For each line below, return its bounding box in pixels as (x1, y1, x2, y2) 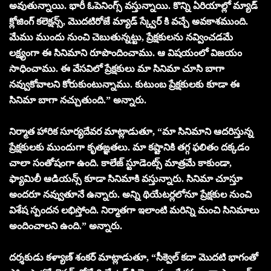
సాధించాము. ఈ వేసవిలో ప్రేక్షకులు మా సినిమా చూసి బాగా (9, 63, 224, 74)
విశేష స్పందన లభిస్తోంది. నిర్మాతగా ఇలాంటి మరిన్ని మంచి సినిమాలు (9, 204, 260, 215)
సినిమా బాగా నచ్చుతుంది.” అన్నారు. (9, 94, 146, 105)
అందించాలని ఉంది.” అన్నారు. (9, 220, 122, 231)
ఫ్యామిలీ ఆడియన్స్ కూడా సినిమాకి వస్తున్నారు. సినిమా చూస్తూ (9, 173, 243, 184)
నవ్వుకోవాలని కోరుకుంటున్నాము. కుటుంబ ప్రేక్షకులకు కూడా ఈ (9, 79, 240, 90)
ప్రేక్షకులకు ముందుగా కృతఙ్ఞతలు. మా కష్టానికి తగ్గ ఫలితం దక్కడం (9, 142, 249, 152)
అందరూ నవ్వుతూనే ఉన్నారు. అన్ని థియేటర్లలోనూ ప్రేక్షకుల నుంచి (9, 189, 252, 200)
